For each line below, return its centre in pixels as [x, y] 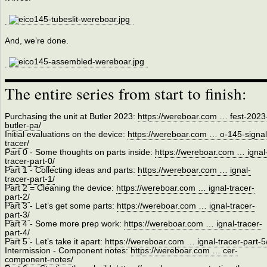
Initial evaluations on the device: [66, 135]
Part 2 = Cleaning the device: [60, 188]
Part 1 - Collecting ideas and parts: [71, 170]
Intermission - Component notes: [67, 251]
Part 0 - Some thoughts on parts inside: [80, 153]
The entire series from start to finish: [125, 93]
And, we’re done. [36, 41]
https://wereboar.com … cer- [184, 251]
